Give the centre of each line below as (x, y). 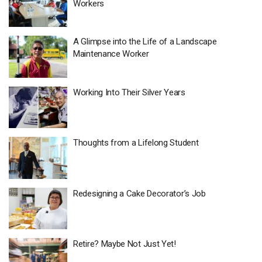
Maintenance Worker (111, 54)
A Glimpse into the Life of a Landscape (145, 42)
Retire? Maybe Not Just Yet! (125, 244)
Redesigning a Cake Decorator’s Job (139, 193)
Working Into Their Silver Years (129, 92)
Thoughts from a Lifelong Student (136, 143)
